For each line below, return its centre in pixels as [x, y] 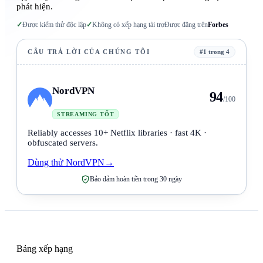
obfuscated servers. [63, 143]
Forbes [218, 25]
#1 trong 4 [215, 52]
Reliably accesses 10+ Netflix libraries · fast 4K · [117, 133]
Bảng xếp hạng [45, 249]
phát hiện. [35, 7]
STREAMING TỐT [86, 114]
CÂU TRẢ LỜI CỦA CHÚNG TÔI [89, 52]
